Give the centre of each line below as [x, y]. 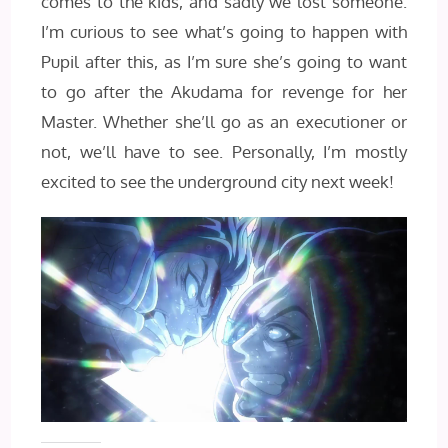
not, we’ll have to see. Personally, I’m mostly [224, 151]
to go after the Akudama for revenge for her [224, 91]
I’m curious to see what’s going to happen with [224, 31]
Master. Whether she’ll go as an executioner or [224, 121]
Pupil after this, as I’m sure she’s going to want [224, 61]
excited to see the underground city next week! [218, 181]
